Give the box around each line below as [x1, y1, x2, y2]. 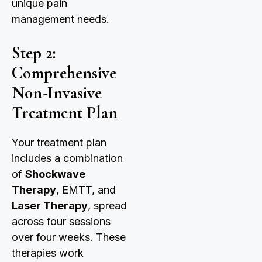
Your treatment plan [12, 136, 106, 149]
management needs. [12, 13, 109, 26]
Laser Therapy [12, 199, 88, 212]
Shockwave [25, 168, 85, 181]
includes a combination [12, 152, 123, 165]
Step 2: [12, 43, 56, 64]
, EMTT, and [56, 184, 116, 196]
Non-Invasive [12, 82, 102, 104]
